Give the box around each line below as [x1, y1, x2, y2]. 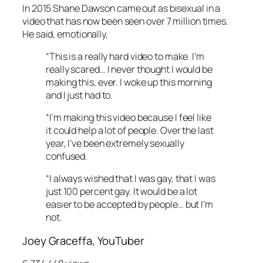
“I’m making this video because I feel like [46, 111, 211, 124]
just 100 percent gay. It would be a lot [46, 185, 198, 198]
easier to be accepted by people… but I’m [46, 198, 213, 211]
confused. [46, 150, 88, 163]
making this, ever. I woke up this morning [46, 75, 212, 89]
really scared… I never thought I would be [46, 62, 213, 76]
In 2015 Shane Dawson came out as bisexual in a [22, 1, 221, 15]
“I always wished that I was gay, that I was [46, 172, 215, 186]
